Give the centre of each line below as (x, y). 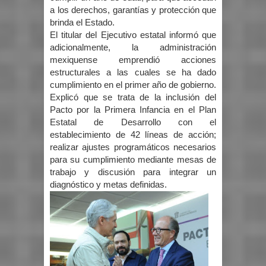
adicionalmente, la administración (133, 48)
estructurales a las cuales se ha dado (133, 73)
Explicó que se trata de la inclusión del (133, 98)
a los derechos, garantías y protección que (133, 10)
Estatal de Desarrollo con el (133, 123)
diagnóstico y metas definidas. (111, 185)
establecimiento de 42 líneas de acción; (133, 135)
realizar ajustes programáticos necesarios (133, 148)
